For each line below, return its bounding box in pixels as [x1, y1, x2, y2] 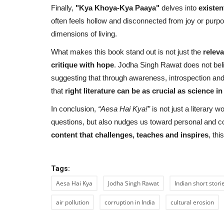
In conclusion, [51, 104, 98, 113]
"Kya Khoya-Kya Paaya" [75, 3, 159, 12]
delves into [159, 3, 198, 12]
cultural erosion [170, 197, 214, 206]
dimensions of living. [51, 29, 117, 38]
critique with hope [51, 60, 114, 69]
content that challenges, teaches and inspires [51, 130, 208, 139]
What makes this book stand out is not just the [51, 47, 203, 56]
